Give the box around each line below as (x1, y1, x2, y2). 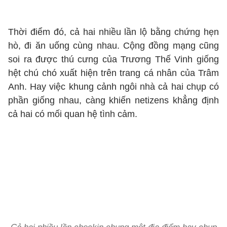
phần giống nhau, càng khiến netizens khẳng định (8, 95, 219, 105)
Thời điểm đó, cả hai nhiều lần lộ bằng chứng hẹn (8, 27, 219, 37)
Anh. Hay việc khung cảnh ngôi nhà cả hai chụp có (8, 82, 219, 92)
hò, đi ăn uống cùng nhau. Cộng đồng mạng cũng (8, 41, 219, 51)
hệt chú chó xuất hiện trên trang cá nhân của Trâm (8, 68, 219, 78)
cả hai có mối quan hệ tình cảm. (8, 109, 137, 119)
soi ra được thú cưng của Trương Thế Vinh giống (8, 54, 219, 64)
